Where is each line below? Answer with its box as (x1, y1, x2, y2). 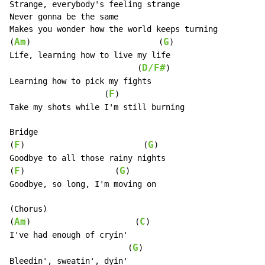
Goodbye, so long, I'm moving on (9, 179, 156, 189)
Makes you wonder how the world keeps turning (9, 24, 218, 34)
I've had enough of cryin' (9, 230, 128, 240)
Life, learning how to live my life (9, 50, 170, 60)
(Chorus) (9, 204, 47, 214)
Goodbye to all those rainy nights (9, 153, 166, 163)
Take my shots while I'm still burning (9, 102, 185, 112)
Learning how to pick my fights (9, 76, 151, 86)
